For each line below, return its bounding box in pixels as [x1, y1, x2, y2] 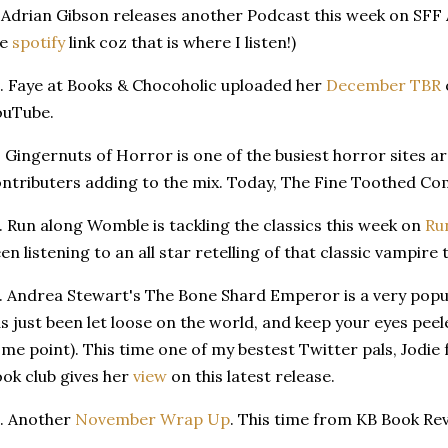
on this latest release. [167, 365, 335, 386]
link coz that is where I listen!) [65, 31, 296, 52]
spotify [12, 31, 65, 52]
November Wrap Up [75, 408, 230, 429]
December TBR [326, 74, 441, 95]
